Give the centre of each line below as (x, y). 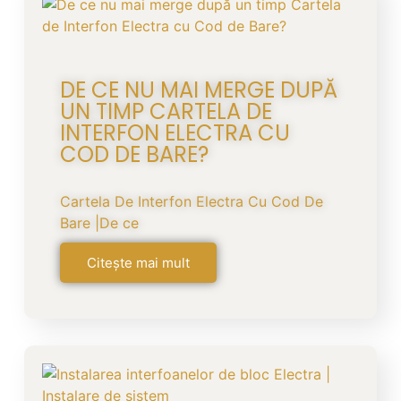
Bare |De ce (99, 222)
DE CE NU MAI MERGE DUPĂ (198, 90)
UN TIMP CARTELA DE (166, 111)
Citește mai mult (138, 262)
